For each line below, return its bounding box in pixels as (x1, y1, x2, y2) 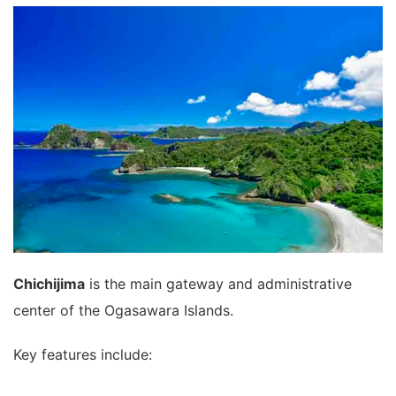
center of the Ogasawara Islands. (13, 301, 233, 319)
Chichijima (13, 274, 85, 293)
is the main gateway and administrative (85, 274, 352, 293)
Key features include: (13, 345, 152, 363)
